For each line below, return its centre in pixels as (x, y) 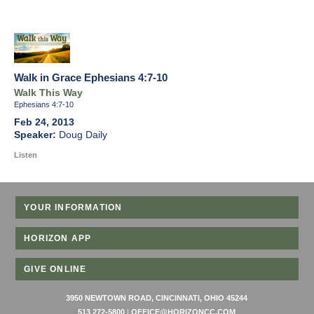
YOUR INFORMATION (73, 208)
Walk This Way (48, 93)
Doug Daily (83, 135)
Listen (26, 155)
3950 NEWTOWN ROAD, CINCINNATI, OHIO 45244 (157, 298)
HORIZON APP (58, 239)
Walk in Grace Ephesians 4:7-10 (91, 78)
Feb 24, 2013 (44, 123)
